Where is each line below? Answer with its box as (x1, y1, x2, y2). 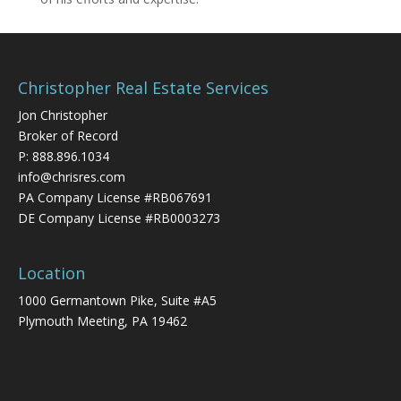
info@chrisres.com (17, 167, 125, 185)
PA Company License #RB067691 (17, 188, 212, 206)
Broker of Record (17, 126, 118, 144)
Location (17, 262, 85, 285)
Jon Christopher (17, 106, 107, 124)
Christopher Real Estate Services (17, 76, 269, 98)
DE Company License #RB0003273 (17, 209, 220, 226)
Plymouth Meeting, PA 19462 (17, 312, 187, 330)
